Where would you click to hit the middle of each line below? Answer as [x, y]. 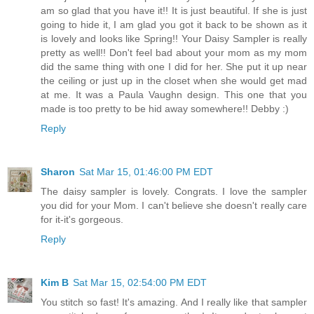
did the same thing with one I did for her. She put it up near [174, 67]
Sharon [58, 172]
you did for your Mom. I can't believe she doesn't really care [174, 206]
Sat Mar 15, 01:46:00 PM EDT [146, 172]
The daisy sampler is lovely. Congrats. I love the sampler [174, 192]
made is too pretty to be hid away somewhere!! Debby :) [165, 109]
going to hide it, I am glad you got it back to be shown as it [174, 25]
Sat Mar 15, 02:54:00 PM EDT [140, 283]
